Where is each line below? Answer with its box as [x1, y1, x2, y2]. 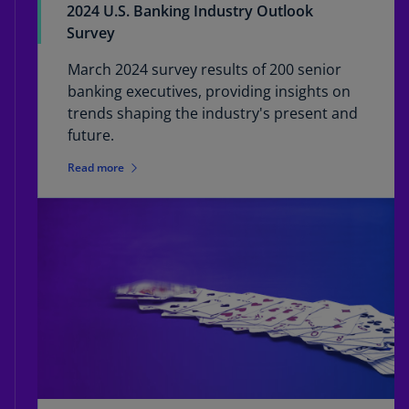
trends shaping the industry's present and [67, 103, 358, 124]
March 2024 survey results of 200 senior [67, 59, 341, 80]
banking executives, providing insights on [67, 81, 351, 102]
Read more [67, 160, 124, 176]
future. [67, 125, 114, 146]
